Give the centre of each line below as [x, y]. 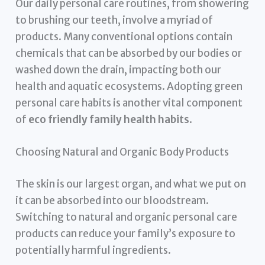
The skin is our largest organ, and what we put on [131, 184]
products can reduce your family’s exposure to [126, 233]
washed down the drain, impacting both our [119, 70]
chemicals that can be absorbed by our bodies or [129, 54]
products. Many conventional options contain [124, 37]
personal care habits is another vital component [129, 103]
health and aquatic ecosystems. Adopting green [129, 87]
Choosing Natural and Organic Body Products [122, 152]
